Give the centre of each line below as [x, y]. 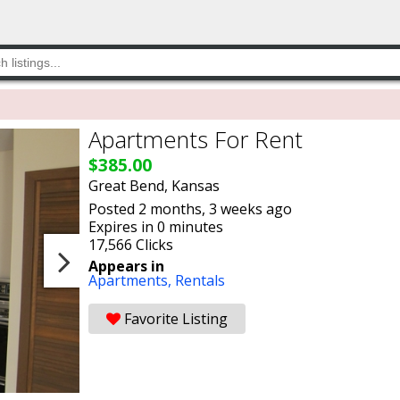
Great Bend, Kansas [154, 186]
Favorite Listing [174, 319]
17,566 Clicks [131, 245]
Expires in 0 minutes [156, 227]
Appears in [126, 266]
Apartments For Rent [196, 140]
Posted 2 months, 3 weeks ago [190, 209]
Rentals [200, 280]
